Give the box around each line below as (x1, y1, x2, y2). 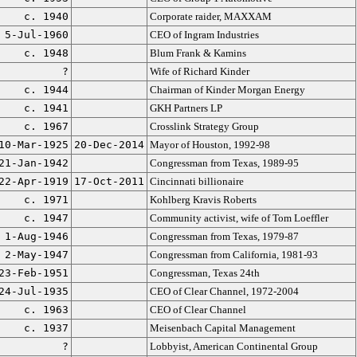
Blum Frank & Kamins (149, 47, 246, 59)
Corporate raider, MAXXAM (149, 10, 272, 22)
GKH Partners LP (149, 102, 222, 114)
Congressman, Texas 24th (149, 267, 260, 279)
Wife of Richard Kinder (149, 65, 249, 77)
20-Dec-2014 (73, 139, 144, 151)
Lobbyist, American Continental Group (149, 340, 318, 352)
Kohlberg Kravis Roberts (149, 194, 257, 206)
